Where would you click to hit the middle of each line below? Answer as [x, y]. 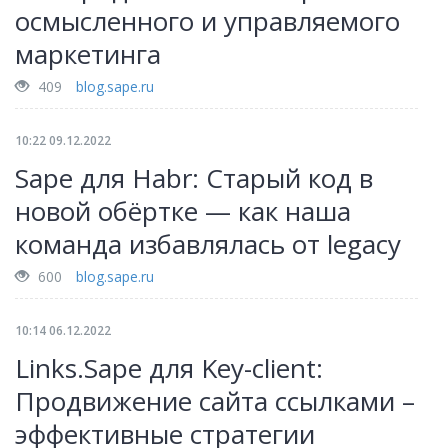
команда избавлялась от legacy [208, 244]
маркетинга [88, 54]
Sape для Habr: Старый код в [194, 178]
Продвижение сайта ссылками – [215, 401]
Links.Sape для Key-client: [169, 368]
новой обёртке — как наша [183, 211]
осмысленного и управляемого [207, 21]
